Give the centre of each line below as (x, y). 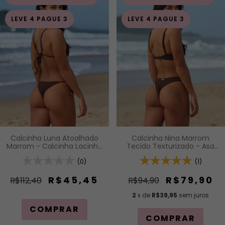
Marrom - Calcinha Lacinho (54, 146)
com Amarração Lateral (54, 154)
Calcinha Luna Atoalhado (54, 138)
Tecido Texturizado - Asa (171, 146)
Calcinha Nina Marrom (171, 138)
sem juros (194, 195)
